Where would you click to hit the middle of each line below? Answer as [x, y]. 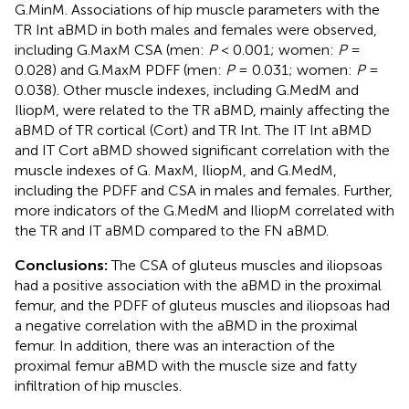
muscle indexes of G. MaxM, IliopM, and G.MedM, [176, 170]
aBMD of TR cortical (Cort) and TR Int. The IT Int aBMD [193, 130]
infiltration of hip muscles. [98, 385]
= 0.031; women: [295, 69]
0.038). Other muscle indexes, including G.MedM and [187, 89]
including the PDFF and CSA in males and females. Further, [204, 190]
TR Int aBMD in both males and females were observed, [196, 29]
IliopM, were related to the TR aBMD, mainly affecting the [202, 110]
